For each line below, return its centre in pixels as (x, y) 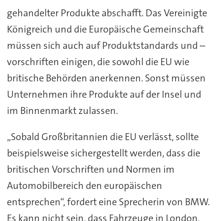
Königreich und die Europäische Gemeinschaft (105, 29)
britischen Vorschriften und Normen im (91, 169)
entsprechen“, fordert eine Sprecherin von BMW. (108, 202)
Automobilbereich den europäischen (84, 186)
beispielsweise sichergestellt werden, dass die (103, 153)
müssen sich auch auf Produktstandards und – (106, 46)
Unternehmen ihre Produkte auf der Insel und (104, 94)
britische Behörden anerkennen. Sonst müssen (106, 78)
